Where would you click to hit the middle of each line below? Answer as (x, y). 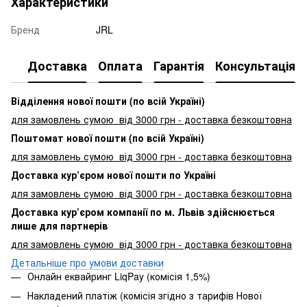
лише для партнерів (59, 225)
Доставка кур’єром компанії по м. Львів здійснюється (143, 211)
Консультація (255, 66)
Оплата (120, 66)
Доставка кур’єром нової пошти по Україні (113, 174)
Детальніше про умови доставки (87, 262)
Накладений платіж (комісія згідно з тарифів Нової (145, 295)
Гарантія (179, 66)
